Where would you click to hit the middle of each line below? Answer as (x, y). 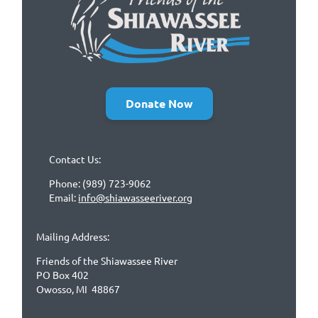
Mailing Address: (73, 237)
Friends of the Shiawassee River (107, 261)
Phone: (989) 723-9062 (100, 183)
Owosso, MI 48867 (78, 289)
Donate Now (159, 104)
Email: (64, 198)
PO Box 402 (63, 275)
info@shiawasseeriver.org (136, 198)
